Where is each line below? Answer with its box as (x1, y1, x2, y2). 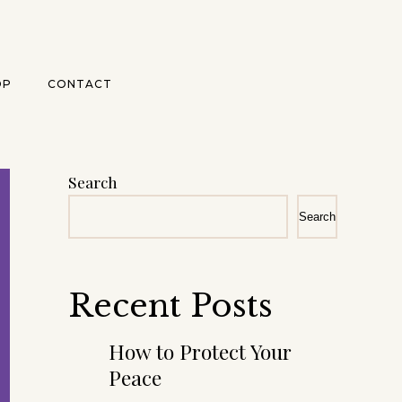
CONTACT (47, 76, 112, 91)
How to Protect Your (109, 337, 292, 365)
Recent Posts (68, 286, 273, 325)
